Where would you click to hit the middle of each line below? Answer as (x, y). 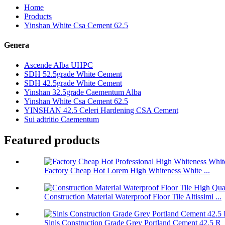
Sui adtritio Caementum (62, 119)
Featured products (52, 140)
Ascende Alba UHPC (59, 65)
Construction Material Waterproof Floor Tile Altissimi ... (133, 197)
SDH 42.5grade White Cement (73, 83)
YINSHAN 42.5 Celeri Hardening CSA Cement (101, 110)
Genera (17, 45)
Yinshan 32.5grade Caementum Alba (83, 92)
